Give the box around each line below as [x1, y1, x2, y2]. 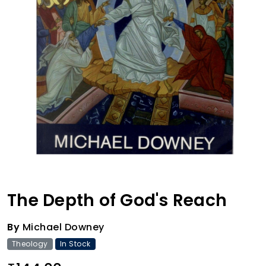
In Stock [59, 238, 91, 249]
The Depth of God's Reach [7, 188, 227, 212]
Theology [11, 238, 48, 249]
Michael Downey [20, 220, 104, 234]
